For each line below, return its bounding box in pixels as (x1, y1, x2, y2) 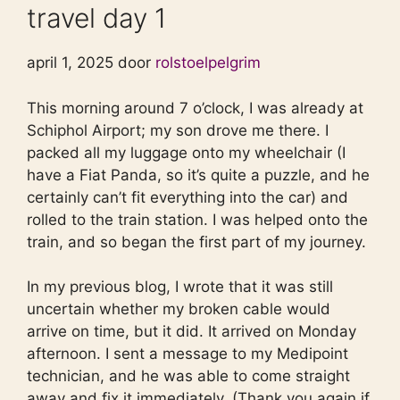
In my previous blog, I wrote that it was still (27, 278, 333, 296)
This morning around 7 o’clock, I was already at (27, 98, 363, 117)
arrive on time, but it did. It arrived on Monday (27, 322, 356, 341)
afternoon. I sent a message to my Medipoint (27, 345, 348, 363)
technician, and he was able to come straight (27, 367, 350, 386)
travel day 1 (27, 2, 166, 35)
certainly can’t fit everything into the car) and (27, 187, 348, 206)
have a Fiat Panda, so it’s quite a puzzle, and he (27, 165, 370, 184)
